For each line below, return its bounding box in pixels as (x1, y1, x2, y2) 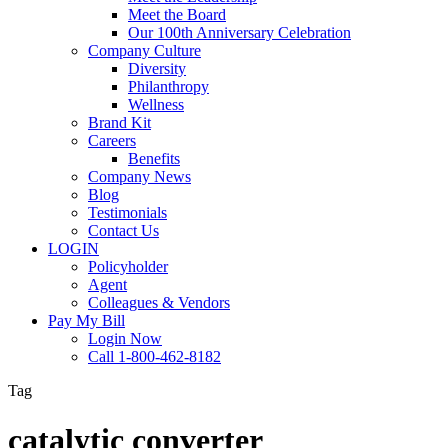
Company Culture (88, 42, 201, 60)
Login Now (88, 330, 162, 348)
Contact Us (88, 222, 159, 240)
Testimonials (88, 204, 167, 222)
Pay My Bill (48, 312, 125, 330)
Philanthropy (128, 78, 209, 96)
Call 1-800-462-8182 (88, 348, 221, 366)
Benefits (128, 150, 180, 168)
